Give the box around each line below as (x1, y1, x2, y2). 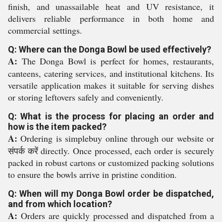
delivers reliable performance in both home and (8, 12, 214, 24)
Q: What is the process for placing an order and (8, 111, 214, 121)
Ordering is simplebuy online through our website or (17, 132, 214, 144)
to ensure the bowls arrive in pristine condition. (8, 168, 177, 180)
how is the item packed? (8, 121, 107, 132)
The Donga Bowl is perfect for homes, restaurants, (17, 55, 214, 67)
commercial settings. (8, 24, 82, 36)
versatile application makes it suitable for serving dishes (8, 79, 214, 91)
